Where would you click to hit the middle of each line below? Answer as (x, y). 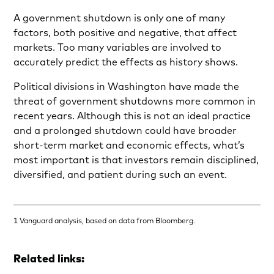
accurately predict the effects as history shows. (126, 62)
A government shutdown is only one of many (120, 18)
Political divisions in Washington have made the (127, 87)
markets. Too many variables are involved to (118, 47)
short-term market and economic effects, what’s (129, 145)
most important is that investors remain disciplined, (136, 160)
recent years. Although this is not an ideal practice (132, 116)
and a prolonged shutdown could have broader (125, 131)
